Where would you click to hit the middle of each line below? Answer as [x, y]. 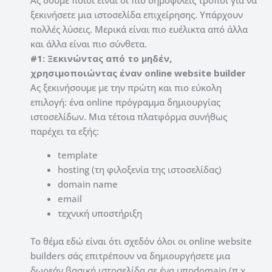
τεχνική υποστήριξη [100, 213]
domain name [88, 184]
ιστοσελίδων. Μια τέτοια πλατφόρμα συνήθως [129, 116]
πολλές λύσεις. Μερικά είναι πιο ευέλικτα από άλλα [139, 29]
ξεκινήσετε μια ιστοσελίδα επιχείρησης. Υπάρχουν [137, 14]
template [78, 155]
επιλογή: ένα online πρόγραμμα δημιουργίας [125, 102]
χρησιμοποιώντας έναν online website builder [138, 73]
